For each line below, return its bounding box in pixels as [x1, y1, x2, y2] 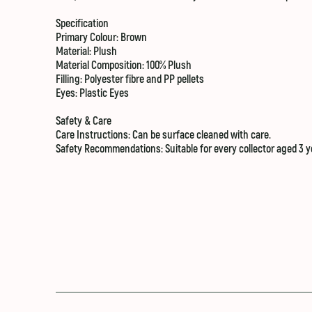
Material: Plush [56, 45, 117, 58]
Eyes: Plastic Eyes [56, 86, 129, 100]
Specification [56, 17, 109, 31]
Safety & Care [56, 114, 111, 128]
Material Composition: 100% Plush [56, 58, 192, 72]
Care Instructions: [56, 128, 130, 142]
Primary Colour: [56, 31, 120, 45]
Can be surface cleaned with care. [130, 128, 273, 142]
